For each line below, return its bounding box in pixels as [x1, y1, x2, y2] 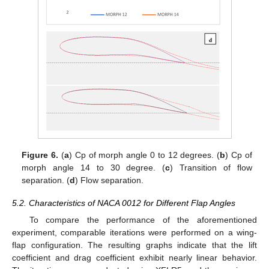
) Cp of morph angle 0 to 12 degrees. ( [68, 150, 220, 160]
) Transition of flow [170, 162, 252, 172]
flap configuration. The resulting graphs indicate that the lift [12, 240, 257, 250]
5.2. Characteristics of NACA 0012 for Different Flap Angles [12, 198, 235, 208]
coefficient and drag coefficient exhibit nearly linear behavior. [12, 253, 257, 263]
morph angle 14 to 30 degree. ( [22, 162, 166, 172]
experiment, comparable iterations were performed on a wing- [12, 228, 257, 238]
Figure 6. [22, 150, 59, 160]
